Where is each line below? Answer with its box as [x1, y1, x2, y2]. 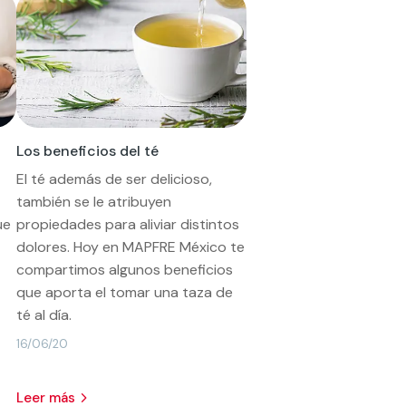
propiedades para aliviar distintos [16, 214, 240, 234]
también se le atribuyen [16, 191, 172, 211]
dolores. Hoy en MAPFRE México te [16, 237, 246, 256]
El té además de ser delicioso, [16, 169, 213, 188]
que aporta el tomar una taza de [16, 282, 234, 302]
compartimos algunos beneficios [16, 259, 234, 279]
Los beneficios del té [16, 140, 159, 160]
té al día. [16, 304, 72, 324]
